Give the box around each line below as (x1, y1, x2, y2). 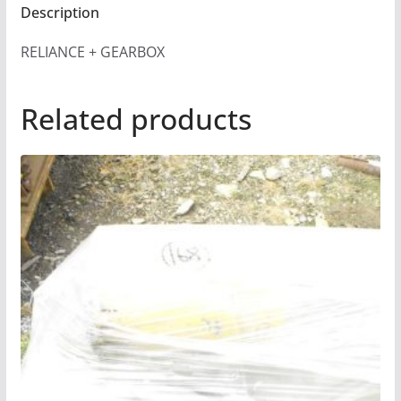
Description (20, 2, 99, 22)
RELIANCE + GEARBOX (20, 41, 165, 62)
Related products (20, 98, 252, 138)
